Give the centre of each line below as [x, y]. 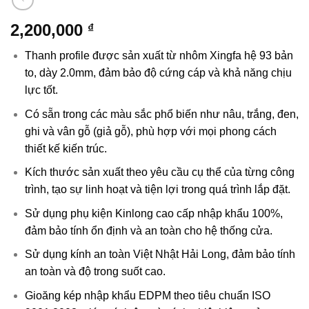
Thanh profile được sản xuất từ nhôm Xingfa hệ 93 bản [159, 55]
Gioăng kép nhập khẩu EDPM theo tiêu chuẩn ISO [147, 295]
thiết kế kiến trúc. [66, 148]
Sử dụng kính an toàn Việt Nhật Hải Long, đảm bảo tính [160, 255]
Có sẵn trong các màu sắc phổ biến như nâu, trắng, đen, [161, 114]
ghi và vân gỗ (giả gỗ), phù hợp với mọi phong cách [150, 131]
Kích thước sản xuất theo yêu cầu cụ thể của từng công [159, 172]
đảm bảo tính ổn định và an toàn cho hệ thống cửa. [148, 230]
